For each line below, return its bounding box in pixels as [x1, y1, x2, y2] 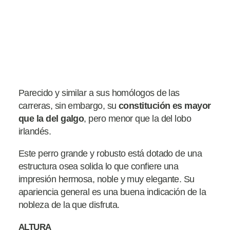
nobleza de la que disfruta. [18, 199, 120, 210]
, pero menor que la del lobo [84, 113, 191, 124]
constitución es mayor [118, 100, 211, 111]
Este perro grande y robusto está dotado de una [18, 148, 202, 159]
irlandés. [18, 126, 51, 137]
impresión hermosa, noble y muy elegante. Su [18, 174, 195, 184]
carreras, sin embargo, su [18, 100, 119, 111]
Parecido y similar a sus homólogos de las [18, 87, 180, 98]
